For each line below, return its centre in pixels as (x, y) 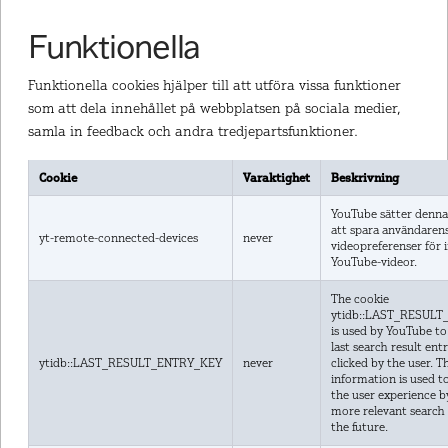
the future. (359, 426)
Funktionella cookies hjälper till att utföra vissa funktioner (214, 84)
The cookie (359, 298)
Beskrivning (364, 177)
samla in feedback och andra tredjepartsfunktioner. (192, 130)
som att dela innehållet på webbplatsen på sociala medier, (214, 107)
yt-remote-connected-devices (118, 237)
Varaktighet (276, 177)
